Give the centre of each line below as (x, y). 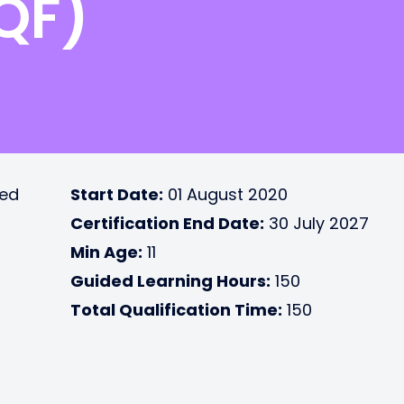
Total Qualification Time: (176, 310)
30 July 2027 (317, 223)
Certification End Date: (167, 223)
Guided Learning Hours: (170, 281)
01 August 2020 (225, 194)
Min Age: (106, 252)
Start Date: (117, 194)
